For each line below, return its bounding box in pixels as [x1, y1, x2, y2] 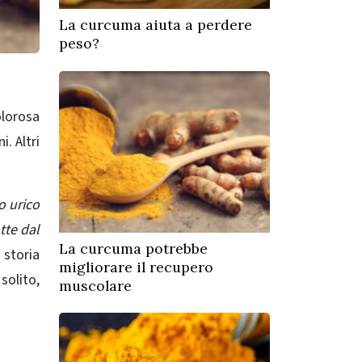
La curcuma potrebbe [59, 238, 208, 258]
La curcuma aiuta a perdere [59, 15, 252, 35]
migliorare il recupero [59, 257, 213, 276]
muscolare [59, 276, 132, 295]
